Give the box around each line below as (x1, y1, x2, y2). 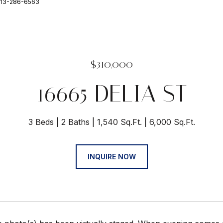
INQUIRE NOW (87, 152, 136, 161)
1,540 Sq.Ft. (97, 117, 142, 127)
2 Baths (61, 117, 90, 127)
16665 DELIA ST (36, 79, 187, 108)
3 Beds (28, 117, 54, 127)
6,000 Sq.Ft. (149, 117, 195, 127)
